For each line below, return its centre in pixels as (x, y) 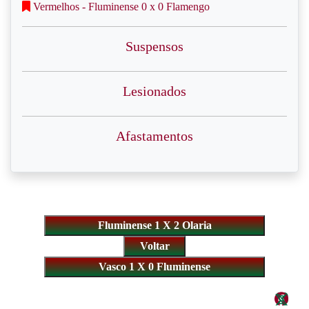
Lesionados (154, 91)
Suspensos (154, 46)
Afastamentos (154, 136)
